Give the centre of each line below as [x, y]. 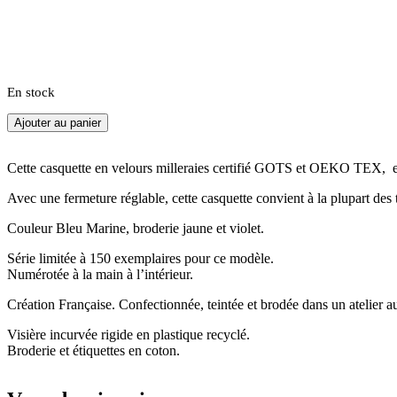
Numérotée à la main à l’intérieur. [100, 274]
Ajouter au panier [58, 122]
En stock [31, 92]
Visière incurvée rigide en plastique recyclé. [128, 334]
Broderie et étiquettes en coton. [93, 350]
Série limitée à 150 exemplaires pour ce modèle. [140, 258]
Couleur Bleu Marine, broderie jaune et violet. [136, 228]
